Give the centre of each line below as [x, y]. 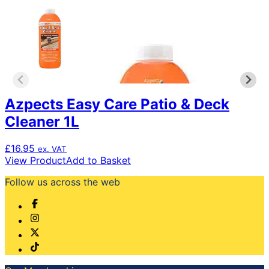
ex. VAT [52, 149]
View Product [35, 160]
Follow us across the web [62, 182]
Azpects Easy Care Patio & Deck [117, 104]
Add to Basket [98, 160]
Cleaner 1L [42, 121]
